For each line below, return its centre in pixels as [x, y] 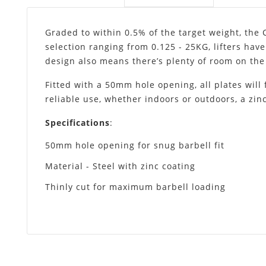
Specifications [77, 122]
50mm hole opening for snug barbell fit [135, 145]
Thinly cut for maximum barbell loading [137, 186]
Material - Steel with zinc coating [120, 166]
